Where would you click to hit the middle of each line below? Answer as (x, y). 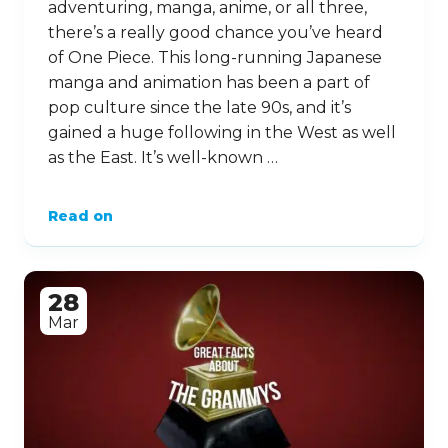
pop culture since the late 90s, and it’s (199, 107)
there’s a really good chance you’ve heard (215, 32)
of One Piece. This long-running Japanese (215, 57)
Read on (80, 215)
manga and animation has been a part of (209, 82)
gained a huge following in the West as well (222, 132)
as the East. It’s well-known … (163, 157)
